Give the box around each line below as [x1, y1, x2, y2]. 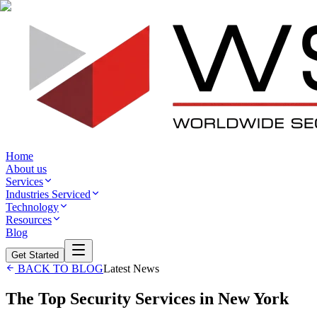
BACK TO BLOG [15, 263, 103, 275]
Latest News [103, 263, 159, 275]
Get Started [11, 250, 59, 260]
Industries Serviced [6, 188, 91, 200]
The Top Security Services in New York [6, 289, 289, 308]
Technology [6, 201, 59, 213]
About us [6, 163, 47, 175]
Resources [6, 214, 52, 226]
